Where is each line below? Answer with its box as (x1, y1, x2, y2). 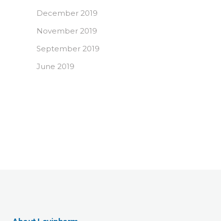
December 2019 (37, 8, 98, 18)
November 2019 (37, 26, 97, 36)
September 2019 (37, 44, 100, 54)
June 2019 (37, 62, 74, 72)
